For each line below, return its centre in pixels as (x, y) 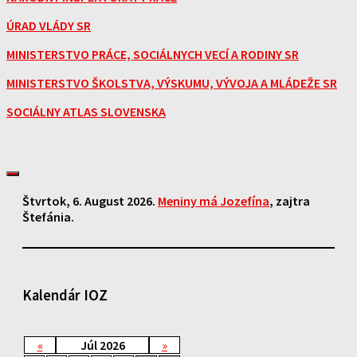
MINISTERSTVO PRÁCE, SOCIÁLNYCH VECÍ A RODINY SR (153, 54)
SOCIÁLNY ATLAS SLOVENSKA (86, 111)
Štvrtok (44, 200)
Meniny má (189, 200)
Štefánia (47, 216)
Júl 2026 (102, 345)
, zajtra (290, 200)
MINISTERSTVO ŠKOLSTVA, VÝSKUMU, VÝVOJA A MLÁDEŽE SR (172, 82)
